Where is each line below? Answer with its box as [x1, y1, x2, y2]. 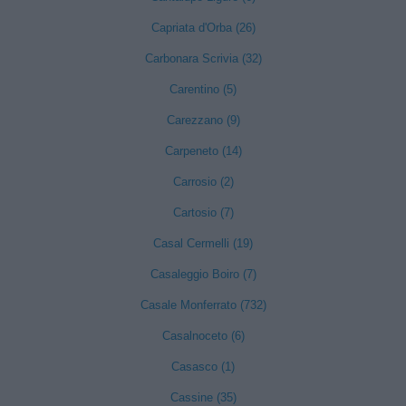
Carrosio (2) [172, 175, 234, 188]
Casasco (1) [171, 360, 235, 373]
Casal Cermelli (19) [153, 237, 253, 250]
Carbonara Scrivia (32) [144, 52, 262, 65]
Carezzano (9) [166, 113, 240, 127]
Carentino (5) [169, 82, 237, 96]
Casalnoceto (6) [161, 329, 245, 343]
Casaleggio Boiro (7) [150, 267, 256, 281]
